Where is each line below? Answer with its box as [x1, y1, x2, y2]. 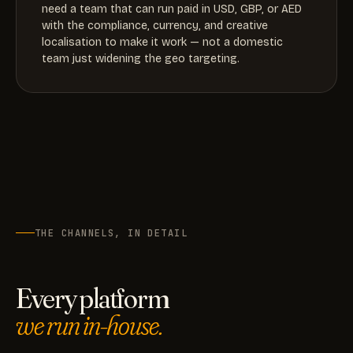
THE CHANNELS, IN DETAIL [35, 226, 188, 240]
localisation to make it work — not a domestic [42, 35, 283, 49]
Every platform [16, 280, 169, 315]
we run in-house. [16, 307, 162, 342]
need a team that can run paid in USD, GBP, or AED [42, 2, 302, 16]
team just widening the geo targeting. [42, 52, 240, 65]
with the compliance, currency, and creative [42, 19, 268, 32]
